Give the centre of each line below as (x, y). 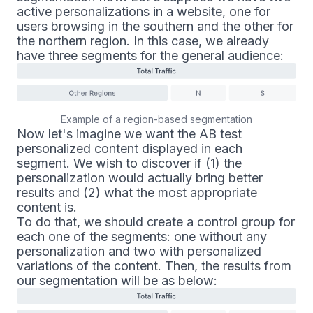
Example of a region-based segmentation (156, 119)
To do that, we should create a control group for (156, 222)
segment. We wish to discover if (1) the (129, 163)
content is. (47, 208)
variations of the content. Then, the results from (154, 266)
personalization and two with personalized (139, 252)
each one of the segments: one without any (142, 237)
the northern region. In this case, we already (143, 41)
